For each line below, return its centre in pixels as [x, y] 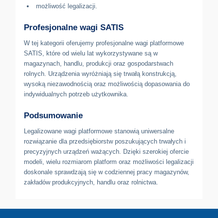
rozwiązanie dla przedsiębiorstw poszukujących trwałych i [105, 141]
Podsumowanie [53, 115]
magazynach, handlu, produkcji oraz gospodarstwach [99, 63]
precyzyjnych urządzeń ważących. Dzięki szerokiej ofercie [106, 151]
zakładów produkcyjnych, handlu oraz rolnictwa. [91, 182]
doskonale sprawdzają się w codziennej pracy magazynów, [107, 172]
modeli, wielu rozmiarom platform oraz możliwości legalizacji [109, 162]
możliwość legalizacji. [67, 6]
